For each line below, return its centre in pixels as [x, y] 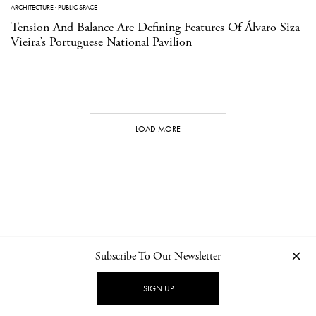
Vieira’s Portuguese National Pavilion [101, 42]
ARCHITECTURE [32, 7]
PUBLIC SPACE [78, 7]
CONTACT [71, 284]
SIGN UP [158, 288]
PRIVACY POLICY [192, 284]
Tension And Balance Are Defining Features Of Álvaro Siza [155, 27]
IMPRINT [248, 284]
